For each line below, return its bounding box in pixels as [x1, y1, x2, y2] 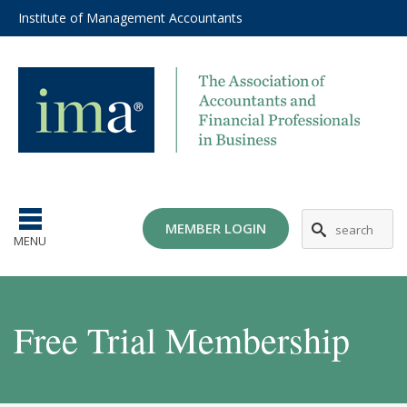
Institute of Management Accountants [18, 9, 243, 26]
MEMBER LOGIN [165, 219, 266, 237]
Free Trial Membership [14, 315, 350, 364]
